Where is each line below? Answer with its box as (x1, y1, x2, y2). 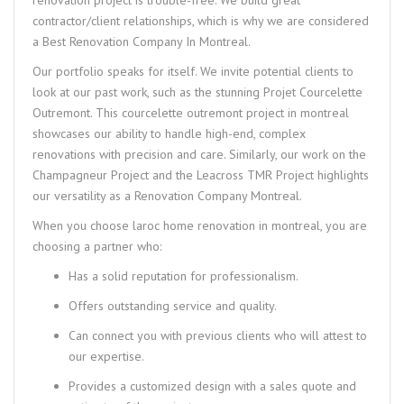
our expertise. (69, 347, 144, 364)
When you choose (32, 216, 133, 234)
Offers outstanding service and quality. (69, 297, 277, 314)
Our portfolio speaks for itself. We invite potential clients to (32, 62, 353, 79)
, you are (320, 216, 367, 234)
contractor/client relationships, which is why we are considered (32, 12, 369, 29)
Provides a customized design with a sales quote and (69, 377, 356, 394)
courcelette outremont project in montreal (122, 104, 349, 121)
